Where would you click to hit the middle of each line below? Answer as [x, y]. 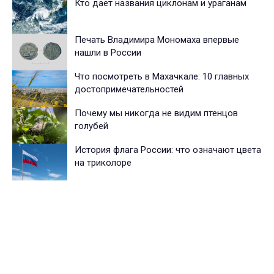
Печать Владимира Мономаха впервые [157, 40]
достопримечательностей [129, 90]
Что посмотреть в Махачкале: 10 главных [162, 77]
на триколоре [103, 163]
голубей [91, 126]
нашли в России [108, 53]
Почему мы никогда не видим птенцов [156, 113]
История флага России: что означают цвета [168, 150]
